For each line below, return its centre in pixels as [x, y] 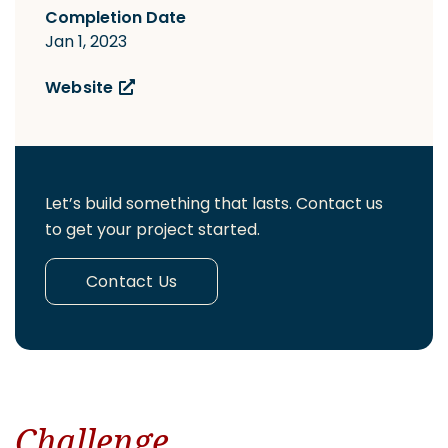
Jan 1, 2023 [86, 41]
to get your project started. [152, 229]
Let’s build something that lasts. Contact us [214, 203]
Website [79, 89]
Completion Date [115, 19]
